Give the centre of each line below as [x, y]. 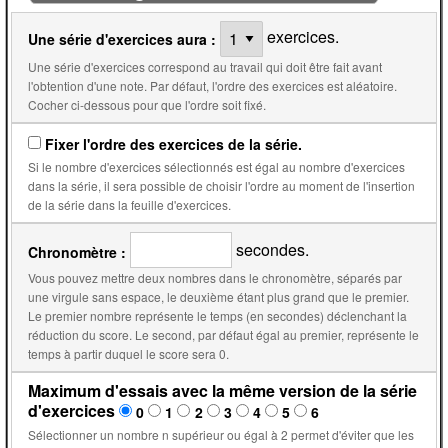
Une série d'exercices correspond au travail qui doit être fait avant [205, 67]
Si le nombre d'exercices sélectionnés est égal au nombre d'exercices [216, 167]
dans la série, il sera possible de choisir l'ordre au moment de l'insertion [66, 186]
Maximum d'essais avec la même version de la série [222, 391]
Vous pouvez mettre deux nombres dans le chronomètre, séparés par [215, 278]
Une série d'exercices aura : [122, 38]
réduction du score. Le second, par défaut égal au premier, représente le [81, 335]
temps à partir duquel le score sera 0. [128, 354]
